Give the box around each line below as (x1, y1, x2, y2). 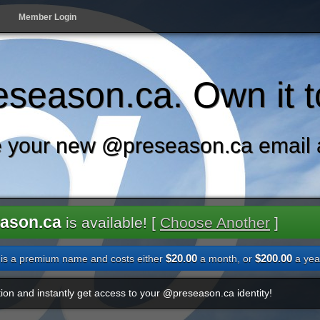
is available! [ (61, 214, 160, 231)
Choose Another (160, 214, 270, 231)
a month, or (197, 253, 255, 264)
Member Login (19, 12, 76, 22)
